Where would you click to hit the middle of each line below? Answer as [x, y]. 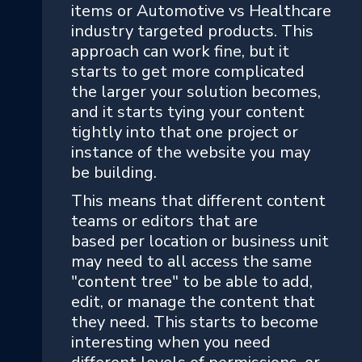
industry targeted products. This [192, 31]
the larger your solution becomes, [196, 91]
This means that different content [198, 200]
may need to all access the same [192, 261]
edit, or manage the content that [193, 301]
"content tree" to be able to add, [192, 281]
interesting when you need [171, 342]
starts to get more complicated [188, 71]
